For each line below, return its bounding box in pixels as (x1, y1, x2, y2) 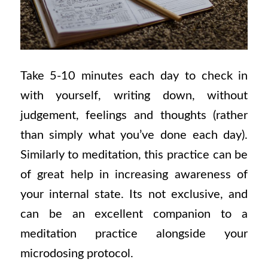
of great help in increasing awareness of (20, 168, 248, 181)
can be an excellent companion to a (20, 208, 248, 220)
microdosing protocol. (20, 247, 133, 260)
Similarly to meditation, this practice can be (20, 148, 248, 161)
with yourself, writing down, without (20, 89, 248, 102)
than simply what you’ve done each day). (20, 129, 248, 141)
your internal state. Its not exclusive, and (20, 188, 248, 200)
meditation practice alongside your (20, 227, 248, 240)
